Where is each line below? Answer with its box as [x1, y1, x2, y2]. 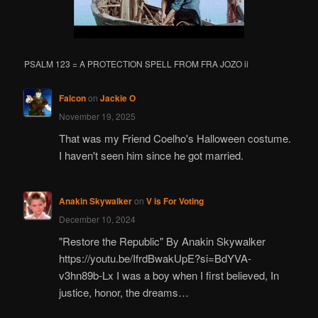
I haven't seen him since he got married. [58, 147, 243, 163]
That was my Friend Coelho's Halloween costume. [58, 130, 291, 146]
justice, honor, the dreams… [58, 284, 189, 300]
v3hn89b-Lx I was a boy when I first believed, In [58, 267, 279, 283]
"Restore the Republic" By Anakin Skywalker [58, 233, 265, 248]
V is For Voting [146, 194, 204, 208]
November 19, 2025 [58, 110, 136, 123]
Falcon [58, 92, 86, 105]
